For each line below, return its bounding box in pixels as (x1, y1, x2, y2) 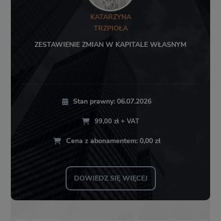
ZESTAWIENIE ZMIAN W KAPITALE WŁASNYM (35, 40, 186, 50)
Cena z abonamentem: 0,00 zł (66, 136, 160, 146)
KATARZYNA (90, 12, 131, 22)
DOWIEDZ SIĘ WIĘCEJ (74, 174, 147, 184)
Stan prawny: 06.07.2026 (73, 97, 151, 107)
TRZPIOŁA (93, 24, 128, 34)
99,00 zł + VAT (95, 117, 139, 126)
